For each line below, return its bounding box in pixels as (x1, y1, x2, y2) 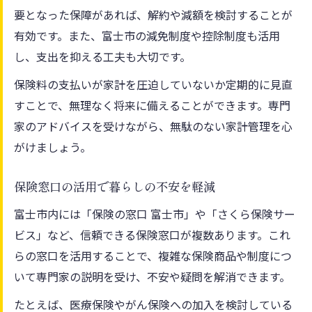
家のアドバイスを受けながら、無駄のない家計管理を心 (14, 117, 292, 134)
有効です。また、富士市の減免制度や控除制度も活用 (14, 26, 280, 44)
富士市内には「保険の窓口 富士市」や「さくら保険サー (14, 205, 295, 222)
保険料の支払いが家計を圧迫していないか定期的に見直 (14, 75, 292, 93)
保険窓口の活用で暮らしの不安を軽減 (14, 178, 215, 195)
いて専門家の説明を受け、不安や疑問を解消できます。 (14, 267, 290, 285)
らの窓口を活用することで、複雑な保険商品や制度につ (14, 247, 292, 264)
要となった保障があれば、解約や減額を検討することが (14, 6, 292, 23)
